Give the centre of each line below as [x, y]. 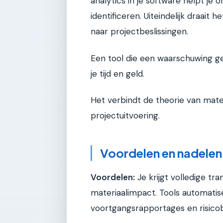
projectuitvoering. [125, 116]
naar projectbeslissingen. [139, 32]
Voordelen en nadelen [161, 153]
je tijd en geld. [117, 73]
